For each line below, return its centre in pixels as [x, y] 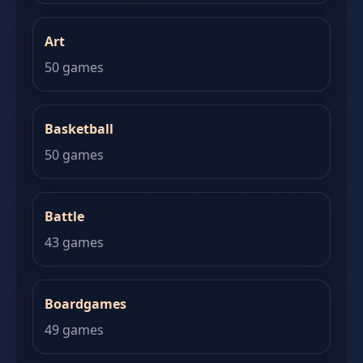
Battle [64, 216]
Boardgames [85, 304]
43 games [74, 242]
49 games [74, 330]
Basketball [79, 129]
